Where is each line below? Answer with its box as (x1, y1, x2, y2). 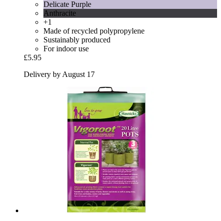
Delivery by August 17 (24, 70, 95, 78)
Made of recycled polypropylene (43, 26, 145, 35)
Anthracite (43, 8, 76, 17)
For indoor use (43, 44, 89, 53)
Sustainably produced (43, 35, 110, 44)
